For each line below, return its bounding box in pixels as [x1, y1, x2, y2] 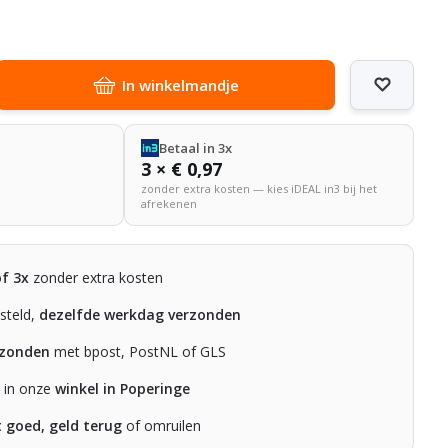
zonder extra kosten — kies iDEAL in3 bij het [140, 180, 377, 196]
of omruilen [122, 415, 202, 435]
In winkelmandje [121, 74, 239, 95]
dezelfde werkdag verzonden [39, 304, 242, 324]
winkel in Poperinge [55, 378, 191, 398]
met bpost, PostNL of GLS [50, 341, 227, 361]
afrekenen [140, 195, 197, 211]
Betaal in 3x [158, 138, 232, 157]
